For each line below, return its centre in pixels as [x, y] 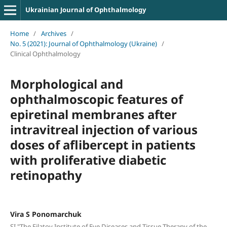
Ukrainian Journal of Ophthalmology [85, 10]
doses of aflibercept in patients [103, 144]
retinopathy [46, 175]
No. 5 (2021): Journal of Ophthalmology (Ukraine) [83, 43]
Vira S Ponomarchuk [46, 214]
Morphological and [66, 84]
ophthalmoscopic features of [96, 99]
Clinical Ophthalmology [45, 53]
